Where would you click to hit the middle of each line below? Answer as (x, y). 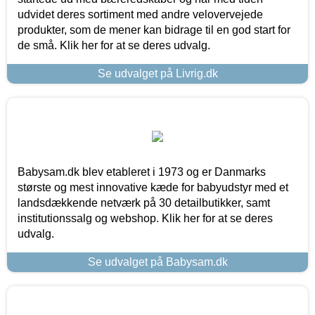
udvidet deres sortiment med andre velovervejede (140, 14)
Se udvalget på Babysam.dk (157, 262)
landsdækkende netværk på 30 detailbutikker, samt (144, 202)
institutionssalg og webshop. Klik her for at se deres (145, 218)
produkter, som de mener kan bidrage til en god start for (154, 30)
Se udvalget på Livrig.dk (157, 73)
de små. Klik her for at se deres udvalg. (114, 45)
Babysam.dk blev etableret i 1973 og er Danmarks (142, 172)
